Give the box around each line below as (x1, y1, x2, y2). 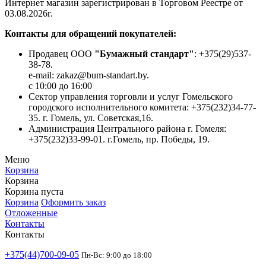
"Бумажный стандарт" (94, 49, 194, 59)
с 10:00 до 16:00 (28, 81, 92, 91)
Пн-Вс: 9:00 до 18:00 (81, 251, 152, 260)
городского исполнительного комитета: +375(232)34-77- (28, 102, 256, 113)
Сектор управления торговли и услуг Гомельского (28, 91, 233, 102)
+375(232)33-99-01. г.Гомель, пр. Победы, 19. (28, 134, 210, 145)
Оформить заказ (41, 197, 106, 208)
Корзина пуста (5, 186, 64, 197)
